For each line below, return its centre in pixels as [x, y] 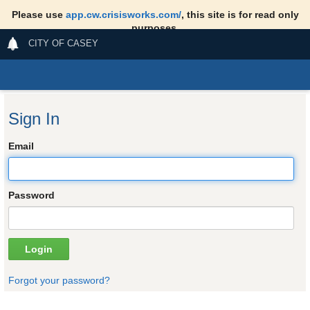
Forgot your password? [59, 280]
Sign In [34, 118]
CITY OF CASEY [64, 43]
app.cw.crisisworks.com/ [123, 14]
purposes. [155, 27]
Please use [38, 14]
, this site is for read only [240, 14]
